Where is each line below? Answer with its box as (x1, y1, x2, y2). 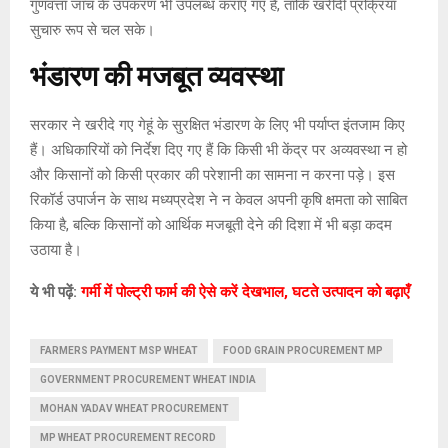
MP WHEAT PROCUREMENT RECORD (40, 431, 216, 443)
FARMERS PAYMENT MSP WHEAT (40, 344, 198, 356)
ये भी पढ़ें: (30, 282, 81, 301)
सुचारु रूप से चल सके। (30, 20, 155, 39)
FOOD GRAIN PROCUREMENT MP (223, 344, 383, 356)
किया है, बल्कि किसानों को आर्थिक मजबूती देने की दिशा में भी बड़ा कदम (30, 215, 392, 234)
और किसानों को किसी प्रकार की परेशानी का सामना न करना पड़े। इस (30, 165, 395, 184)
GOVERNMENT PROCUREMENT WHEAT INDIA (40, 373, 256, 385)
